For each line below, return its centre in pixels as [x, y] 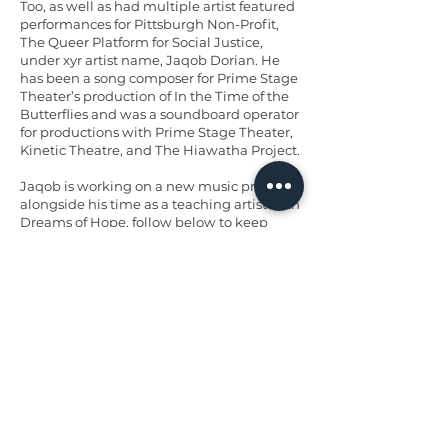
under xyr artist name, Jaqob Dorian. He [150, 60]
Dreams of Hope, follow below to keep [144, 222]
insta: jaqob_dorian [83, 276]
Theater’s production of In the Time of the [154, 96]
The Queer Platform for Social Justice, [141, 42]
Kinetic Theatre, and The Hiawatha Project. [160, 150]
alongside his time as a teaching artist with [160, 204]
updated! [50, 240]
